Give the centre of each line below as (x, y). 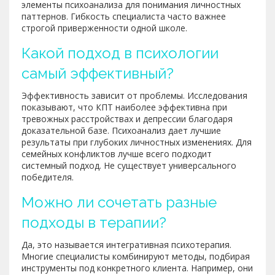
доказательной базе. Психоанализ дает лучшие (121, 130)
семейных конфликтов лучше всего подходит (117, 153)
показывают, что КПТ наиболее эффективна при (124, 107)
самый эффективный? (98, 73)
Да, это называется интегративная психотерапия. (126, 244)
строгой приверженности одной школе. (104, 28)
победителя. (48, 177)
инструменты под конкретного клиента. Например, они (137, 268)
